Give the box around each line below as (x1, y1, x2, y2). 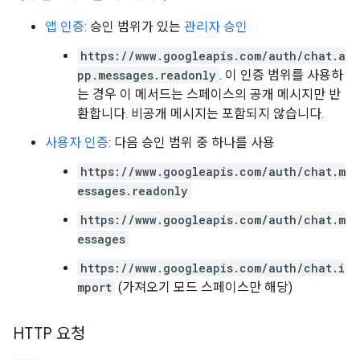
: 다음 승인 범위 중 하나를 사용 (108, 135, 275, 150)
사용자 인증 (45, 135, 108, 150)
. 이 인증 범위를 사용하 (219, 67, 343, 83)
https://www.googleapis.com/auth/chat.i (80, 260, 345, 276)
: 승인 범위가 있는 (84, 19, 184, 35)
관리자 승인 (184, 19, 247, 35)
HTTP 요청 (13, 324, 85, 344)
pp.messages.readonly (77, 67, 216, 83)
